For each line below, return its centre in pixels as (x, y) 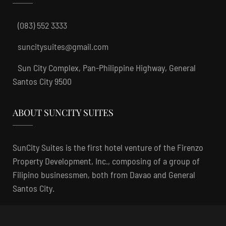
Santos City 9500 (42, 81)
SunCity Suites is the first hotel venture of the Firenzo (108, 147)
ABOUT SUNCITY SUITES (63, 112)
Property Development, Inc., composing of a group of (106, 161)
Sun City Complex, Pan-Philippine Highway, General (107, 68)
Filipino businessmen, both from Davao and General (104, 175)
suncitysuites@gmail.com (63, 46)
